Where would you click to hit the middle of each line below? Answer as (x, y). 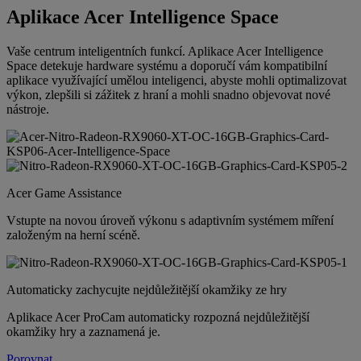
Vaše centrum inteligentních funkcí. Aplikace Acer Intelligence (165, 52)
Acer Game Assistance (64, 193)
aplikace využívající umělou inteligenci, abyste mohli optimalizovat (176, 81)
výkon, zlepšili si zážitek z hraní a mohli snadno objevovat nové (168, 95)
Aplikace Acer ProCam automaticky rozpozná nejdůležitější (158, 317)
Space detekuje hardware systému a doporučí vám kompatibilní (167, 66)
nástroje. (28, 110)
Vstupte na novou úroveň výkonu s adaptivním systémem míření (170, 221)
